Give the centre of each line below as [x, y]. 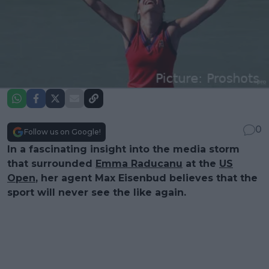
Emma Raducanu [139, 163]
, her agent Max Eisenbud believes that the [147, 178]
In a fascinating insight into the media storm [123, 149]
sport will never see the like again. [97, 192]
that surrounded [51, 163]
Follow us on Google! [62, 131]
